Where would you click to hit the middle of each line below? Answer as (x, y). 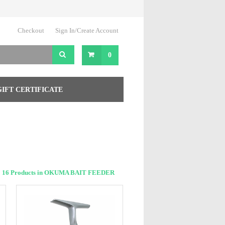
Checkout (31, 30)
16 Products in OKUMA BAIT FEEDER (58, 173)
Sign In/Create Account (87, 30)
